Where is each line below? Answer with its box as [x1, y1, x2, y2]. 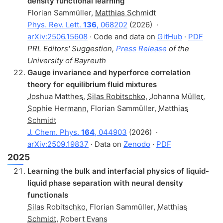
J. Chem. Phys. [27, 127, 81, 137]
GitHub [157, 31, 182, 41]
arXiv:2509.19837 [27, 139, 89, 149]
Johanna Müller [149, 91, 203, 101]
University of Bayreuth [27, 55, 106, 65]
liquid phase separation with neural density [27, 178, 183, 188]
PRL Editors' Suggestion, [27, 43, 116, 53]
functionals [27, 190, 68, 200]
